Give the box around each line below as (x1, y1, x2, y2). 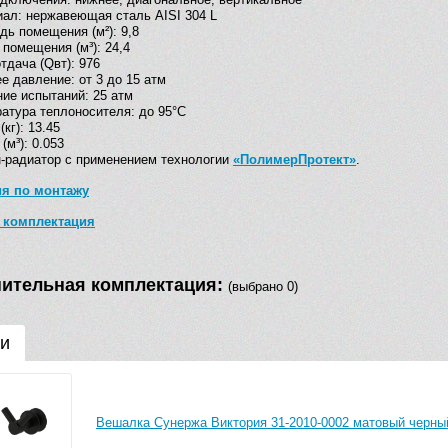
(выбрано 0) (228, 279, 298, 295)
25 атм (93, 88, 133, 104)
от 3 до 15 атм (79, 72, 166, 88)
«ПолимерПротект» (233, 152, 356, 168)
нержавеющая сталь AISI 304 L (26, 8, 217, 24)
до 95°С (139, 104, 186, 120)
